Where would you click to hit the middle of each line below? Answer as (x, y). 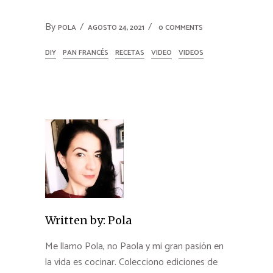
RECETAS (130, 53)
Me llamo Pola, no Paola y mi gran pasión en (134, 247)
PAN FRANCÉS (86, 53)
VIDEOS (191, 53)
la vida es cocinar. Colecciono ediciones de (131, 263)
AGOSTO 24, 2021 (116, 28)
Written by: (75, 221)
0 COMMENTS (181, 28)
